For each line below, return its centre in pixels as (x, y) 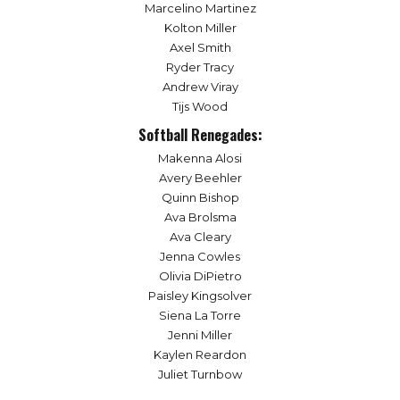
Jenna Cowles (200, 256)
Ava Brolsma (200, 217)
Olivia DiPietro (200, 275)
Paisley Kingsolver (200, 295)
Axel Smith (200, 48)
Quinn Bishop (200, 197)
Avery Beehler (200, 177)
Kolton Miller (200, 28)
